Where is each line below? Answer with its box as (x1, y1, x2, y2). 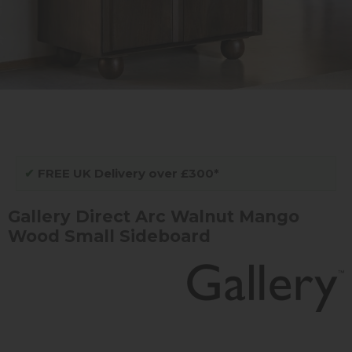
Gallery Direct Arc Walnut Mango (8, 206, 299, 226)
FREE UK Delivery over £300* (35, 165, 219, 181)
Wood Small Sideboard (8, 225, 211, 246)
